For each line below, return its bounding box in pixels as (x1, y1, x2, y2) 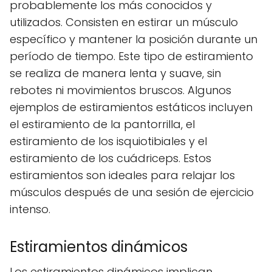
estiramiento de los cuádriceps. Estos (10, 150, 211, 166)
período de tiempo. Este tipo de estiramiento (10, 48, 253, 64)
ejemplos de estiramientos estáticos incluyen (10, 99, 253, 115)
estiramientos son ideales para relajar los (10, 167, 235, 183)
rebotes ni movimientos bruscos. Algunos (10, 82, 231, 98)
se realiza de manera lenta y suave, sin (10, 65, 221, 81)
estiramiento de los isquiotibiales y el (10, 133, 207, 149)
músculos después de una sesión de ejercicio (10, 184, 254, 200)
